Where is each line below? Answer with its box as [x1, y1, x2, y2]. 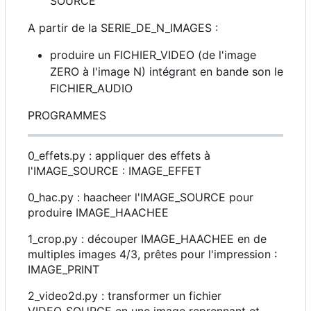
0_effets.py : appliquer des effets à [28, 148, 210, 162]
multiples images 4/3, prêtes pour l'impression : [28, 246, 277, 261]
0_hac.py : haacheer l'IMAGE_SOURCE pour [28, 190, 253, 204]
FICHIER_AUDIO [50, 81, 133, 95]
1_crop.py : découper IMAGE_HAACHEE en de [28, 231, 267, 246]
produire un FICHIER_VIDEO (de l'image [50, 47, 256, 62]
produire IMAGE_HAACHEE [28, 205, 169, 219]
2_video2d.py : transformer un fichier [28, 288, 221, 303]
